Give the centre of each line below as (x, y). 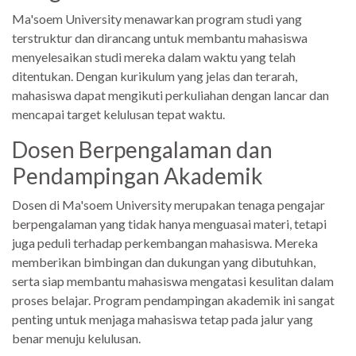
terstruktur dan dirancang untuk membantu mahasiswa (160, 37)
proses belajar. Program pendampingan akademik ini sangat (173, 300)
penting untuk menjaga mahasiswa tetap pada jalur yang (163, 319)
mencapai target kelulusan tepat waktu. (118, 114)
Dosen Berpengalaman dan (142, 149)
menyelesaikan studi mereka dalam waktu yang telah (154, 56)
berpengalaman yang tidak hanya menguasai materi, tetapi (169, 223)
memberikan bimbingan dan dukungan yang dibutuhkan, (164, 261)
